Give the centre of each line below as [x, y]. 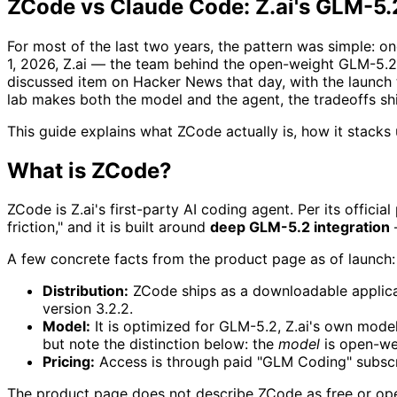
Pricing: [69, 362]
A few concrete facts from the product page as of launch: [201, 259]
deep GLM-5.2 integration [300, 227]
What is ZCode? [90, 170]
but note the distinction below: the [160, 344]
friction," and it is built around [109, 227]
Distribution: [86, 291]
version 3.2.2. [88, 309]
